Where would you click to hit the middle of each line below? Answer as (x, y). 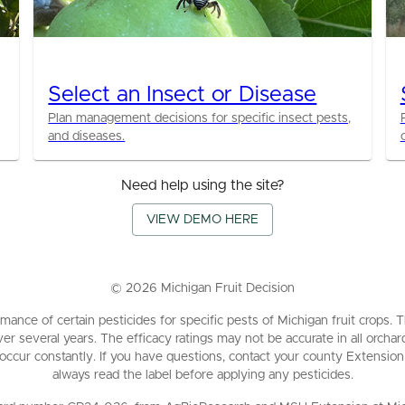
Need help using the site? (202, 185)
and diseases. (87, 137)
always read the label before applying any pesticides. (202, 375)
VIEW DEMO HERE (202, 220)
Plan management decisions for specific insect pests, (200, 118)
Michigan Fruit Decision (226, 288)
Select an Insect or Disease (183, 95)
